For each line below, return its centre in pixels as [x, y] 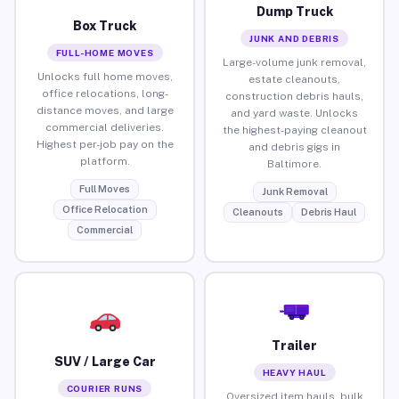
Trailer [294, 345]
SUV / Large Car [105, 361]
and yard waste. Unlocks [294, 113]
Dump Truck [294, 11]
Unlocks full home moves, [105, 76]
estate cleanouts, [294, 79]
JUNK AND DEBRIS [294, 38]
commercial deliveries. [105, 127]
